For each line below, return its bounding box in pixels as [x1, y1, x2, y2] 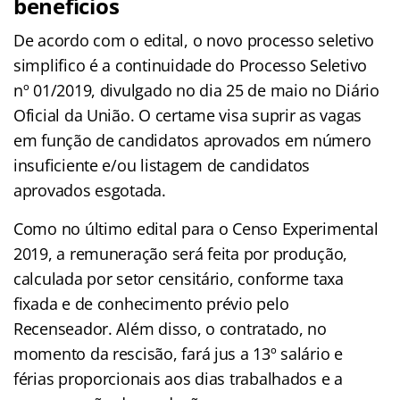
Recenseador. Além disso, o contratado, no [13, 317, 327, 339]
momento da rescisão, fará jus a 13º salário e [13, 342, 343, 364]
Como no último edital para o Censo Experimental [13, 217, 379, 239]
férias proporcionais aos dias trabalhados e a [13, 367, 343, 389]
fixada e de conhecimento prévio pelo [13, 292, 289, 314]
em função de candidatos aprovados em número [13, 129, 371, 151]
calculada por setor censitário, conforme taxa [13, 267, 344, 289]
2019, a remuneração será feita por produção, [13, 242, 348, 264]
